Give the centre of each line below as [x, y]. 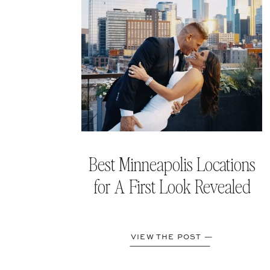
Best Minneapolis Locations [172, 164]
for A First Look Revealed [172, 187]
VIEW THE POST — [172, 237]
